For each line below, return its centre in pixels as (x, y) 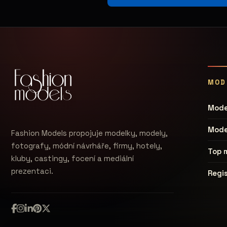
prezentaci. (32, 171)
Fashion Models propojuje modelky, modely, (89, 133)
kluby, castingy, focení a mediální (72, 158)
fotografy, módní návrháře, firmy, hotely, (87, 146)
